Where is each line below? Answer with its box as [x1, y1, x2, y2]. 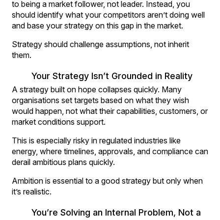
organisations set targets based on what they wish [12, 95, 189, 105]
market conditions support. [12, 116, 106, 127]
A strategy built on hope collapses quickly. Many [12, 84, 182, 94]
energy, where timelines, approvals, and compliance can [12, 146, 208, 156]
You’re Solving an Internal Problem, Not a [31, 207, 201, 218]
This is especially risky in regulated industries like [12, 135, 181, 145]
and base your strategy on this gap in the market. [12, 20, 183, 30]
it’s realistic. [12, 186, 52, 196]
